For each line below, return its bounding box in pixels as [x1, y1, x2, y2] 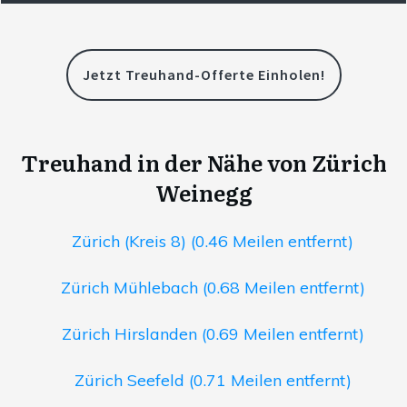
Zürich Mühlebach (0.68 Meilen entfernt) [60, 277, 365, 299]
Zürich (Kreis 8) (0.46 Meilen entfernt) [72, 231, 353, 253]
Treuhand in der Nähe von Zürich [20, 146, 387, 179]
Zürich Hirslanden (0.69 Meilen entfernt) [61, 323, 364, 345]
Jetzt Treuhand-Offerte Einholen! [82, 65, 325, 84]
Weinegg [154, 176, 253, 209]
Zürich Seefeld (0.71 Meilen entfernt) [74, 370, 352, 392]
